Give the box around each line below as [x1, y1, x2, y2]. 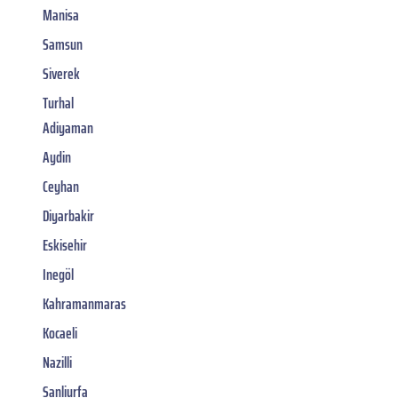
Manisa [43, 2, 79, 28]
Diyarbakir [43, 203, 94, 228]
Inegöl [43, 261, 74, 287]
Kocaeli [43, 320, 77, 346]
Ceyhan [43, 173, 79, 199]
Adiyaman [43, 115, 93, 140]
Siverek [43, 60, 80, 86]
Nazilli [43, 349, 72, 375]
